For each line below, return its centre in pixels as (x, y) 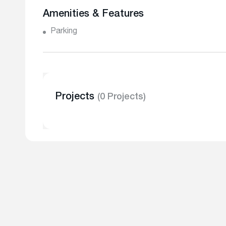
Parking (64, 32)
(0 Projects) (122, 97)
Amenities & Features (93, 15)
